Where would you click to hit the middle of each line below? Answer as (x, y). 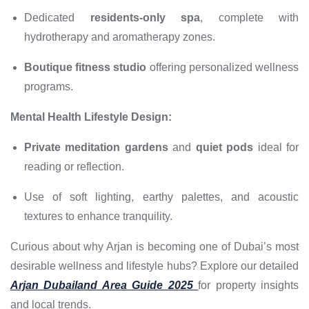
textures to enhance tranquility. (98, 216)
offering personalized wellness (223, 67)
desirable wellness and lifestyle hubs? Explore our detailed (154, 266)
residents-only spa (145, 17)
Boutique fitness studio (86, 67)
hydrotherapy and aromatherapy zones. (120, 37)
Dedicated (57, 17)
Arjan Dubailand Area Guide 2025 (104, 285)
